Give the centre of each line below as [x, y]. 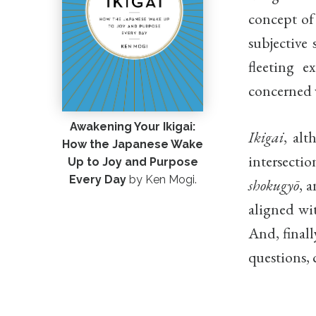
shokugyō [274, 184]
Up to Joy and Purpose [133, 162]
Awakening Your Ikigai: [133, 127]
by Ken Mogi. [161, 180]
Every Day [97, 180]
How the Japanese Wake [133, 145]
